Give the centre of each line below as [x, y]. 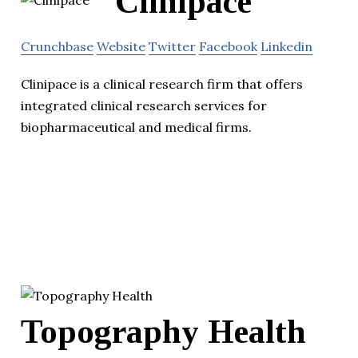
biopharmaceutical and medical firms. [136, 127]
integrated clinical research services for [144, 106]
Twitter [172, 47]
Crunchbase [57, 47]
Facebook [228, 47]
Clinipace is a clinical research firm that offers [162, 84]
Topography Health [163, 331]
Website [121, 47]
